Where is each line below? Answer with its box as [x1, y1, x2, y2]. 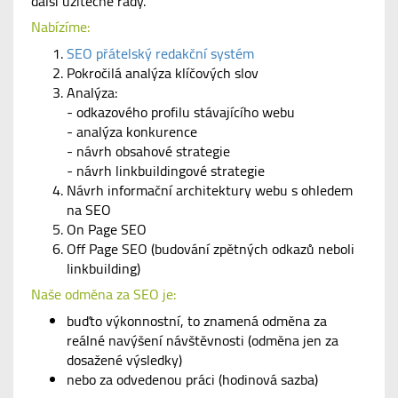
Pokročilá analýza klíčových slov [67, 62, 259, 84]
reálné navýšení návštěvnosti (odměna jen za [67, 330, 338, 352]
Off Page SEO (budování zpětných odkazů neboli [67, 238, 354, 260]
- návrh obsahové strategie [67, 140, 230, 163]
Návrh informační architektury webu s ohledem [67, 179, 353, 202]
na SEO [67, 199, 111, 221]
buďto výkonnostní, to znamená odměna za [67, 310, 327, 332]
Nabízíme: [31, 16, 90, 38]
